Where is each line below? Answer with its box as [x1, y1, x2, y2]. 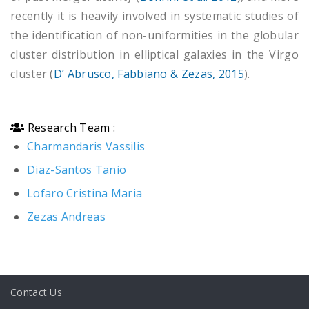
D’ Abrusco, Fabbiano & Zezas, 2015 [53, 66, 244, 81]
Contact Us [10, 285, 62, 299]
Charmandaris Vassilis [27, 138, 146, 154]
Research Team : [24, 119, 116, 135]
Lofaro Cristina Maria [27, 185, 143, 201]
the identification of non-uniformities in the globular [10, 27, 299, 43]
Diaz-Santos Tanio [27, 161, 127, 177]
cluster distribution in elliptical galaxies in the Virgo [10, 46, 299, 62]
